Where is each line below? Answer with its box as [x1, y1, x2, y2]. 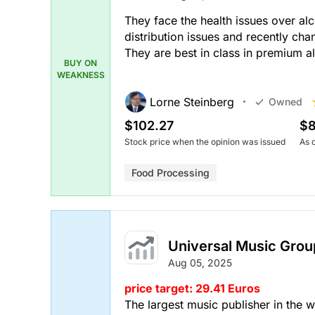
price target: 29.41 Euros [124, 281, 260, 296]
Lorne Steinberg [150, 94, 234, 109]
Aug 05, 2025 [168, 257, 232, 269]
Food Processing [131, 166, 210, 179]
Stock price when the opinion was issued [124, 136, 285, 147]
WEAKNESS [56, 69, 105, 80]
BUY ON [64, 57, 97, 68]
